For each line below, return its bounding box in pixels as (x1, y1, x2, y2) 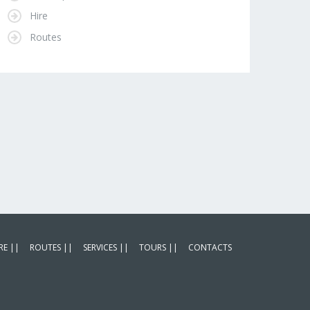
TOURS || (139, 241, 178, 254)
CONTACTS (188, 241, 232, 254)
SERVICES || (83, 241, 129, 254)
